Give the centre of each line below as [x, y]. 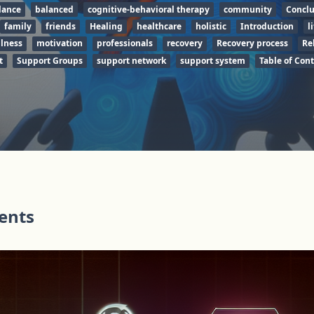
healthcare [159, 26]
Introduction [267, 26]
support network [131, 60]
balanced [54, 9]
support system [212, 60]
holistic [211, 26]
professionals [125, 43]
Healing [106, 26]
